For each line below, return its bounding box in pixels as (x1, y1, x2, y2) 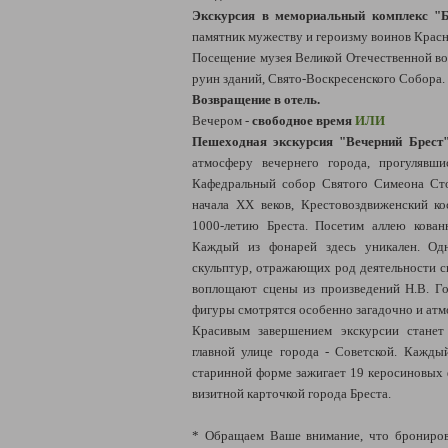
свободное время (252, 112, 355, 128)
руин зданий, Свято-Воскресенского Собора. (192, 70, 445, 86)
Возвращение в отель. (192, 91, 320, 107)
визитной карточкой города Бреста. (192, 385, 391, 401)
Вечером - (192, 112, 252, 128)
